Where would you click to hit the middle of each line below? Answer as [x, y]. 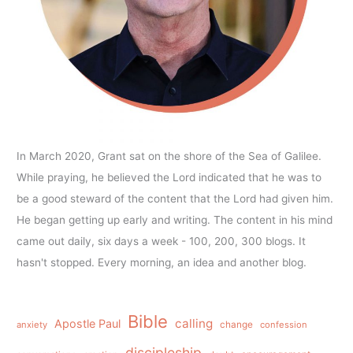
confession [284, 324]
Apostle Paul [88, 323]
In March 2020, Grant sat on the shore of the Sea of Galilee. [169, 156]
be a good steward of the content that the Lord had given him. [175, 199]
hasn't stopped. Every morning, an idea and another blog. [162, 263]
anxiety [32, 324]
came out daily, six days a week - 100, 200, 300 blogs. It [162, 242]
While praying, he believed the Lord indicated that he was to [169, 178]
